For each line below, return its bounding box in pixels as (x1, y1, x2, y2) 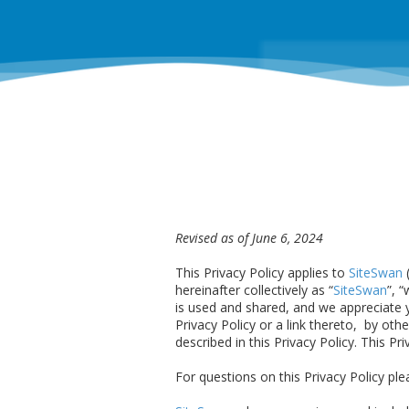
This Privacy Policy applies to (175, 264, 349, 282)
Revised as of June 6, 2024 (175, 229, 323, 247)
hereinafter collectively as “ (175, 281, 333, 299)
